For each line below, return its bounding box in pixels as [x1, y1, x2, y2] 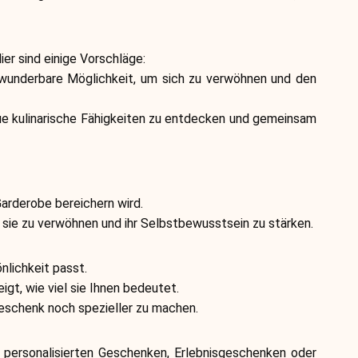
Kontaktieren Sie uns [8, 304, 221, 333]
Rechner [8, 91, 94, 120]
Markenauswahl [8, 20, 171, 49]
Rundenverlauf [8, 162, 160, 191]
